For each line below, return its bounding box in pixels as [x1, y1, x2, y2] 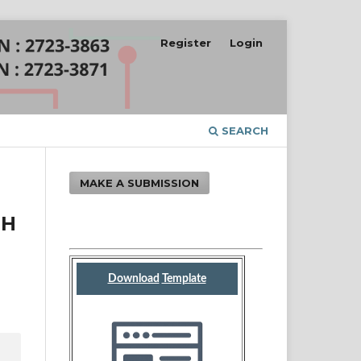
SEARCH [218, 123, 268, 137]
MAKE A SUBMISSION [80, 176, 200, 189]
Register [160, 35, 212, 49]
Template [161, 272, 206, 284]
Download [107, 272, 160, 284]
